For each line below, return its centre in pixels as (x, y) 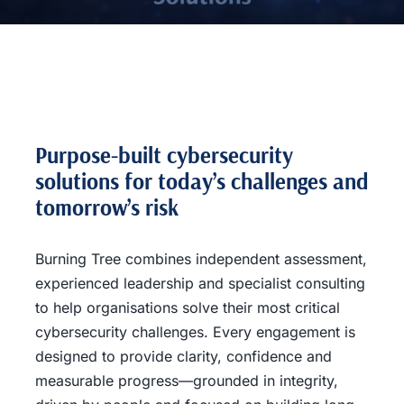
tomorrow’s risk (106, 207)
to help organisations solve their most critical (187, 308)
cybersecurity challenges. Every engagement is (195, 332)
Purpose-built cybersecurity (164, 155)
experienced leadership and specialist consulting (200, 283)
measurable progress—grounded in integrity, (186, 381)
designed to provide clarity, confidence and (183, 356)
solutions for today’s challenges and (202, 181)
